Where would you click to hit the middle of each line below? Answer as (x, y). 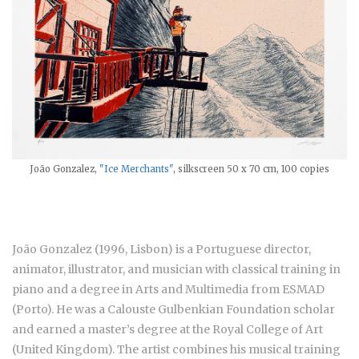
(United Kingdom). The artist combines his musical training (176, 349)
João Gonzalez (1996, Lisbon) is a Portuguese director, (161, 249)
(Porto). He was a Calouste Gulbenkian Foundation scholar (173, 309)
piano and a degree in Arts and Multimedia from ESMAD (168, 289)
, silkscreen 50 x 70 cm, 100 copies (251, 169)
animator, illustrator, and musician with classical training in (176, 269)
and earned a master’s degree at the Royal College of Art (167, 329)
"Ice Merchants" (136, 169)
